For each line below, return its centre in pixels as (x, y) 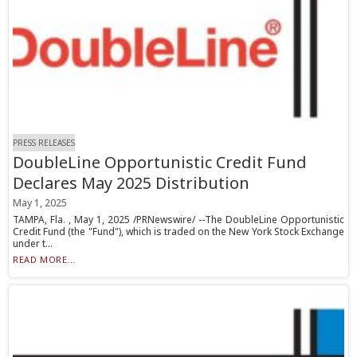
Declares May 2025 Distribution (131, 183)
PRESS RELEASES (44, 143)
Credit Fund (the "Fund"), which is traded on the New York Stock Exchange (178, 232)
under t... (33, 244)
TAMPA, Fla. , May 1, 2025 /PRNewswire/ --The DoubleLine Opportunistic (178, 220)
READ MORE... (44, 260)
